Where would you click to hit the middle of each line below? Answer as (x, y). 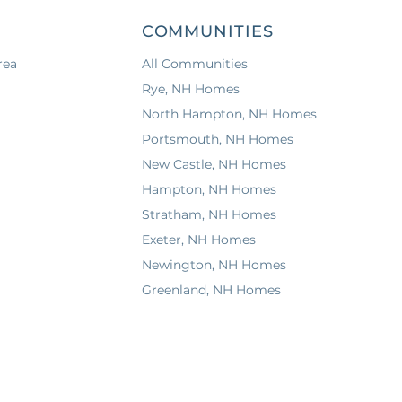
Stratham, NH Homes (209, 214)
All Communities (194, 64)
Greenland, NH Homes (211, 290)
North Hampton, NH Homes (229, 114)
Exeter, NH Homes (198, 240)
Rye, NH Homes (190, 89)
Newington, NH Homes (214, 265)
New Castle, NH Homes (214, 164)
